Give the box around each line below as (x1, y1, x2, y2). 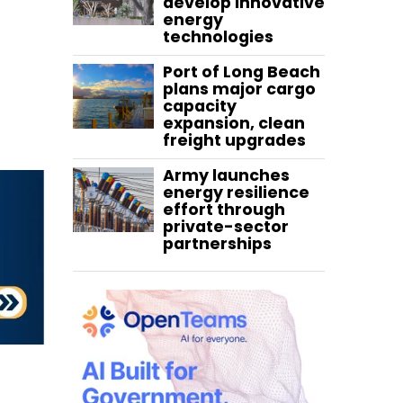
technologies (163, 26, 273, 49)
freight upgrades (163, 130, 306, 152)
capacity (163, 95, 237, 118)
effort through (163, 199, 285, 221)
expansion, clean (163, 112, 305, 135)
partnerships (163, 233, 272, 255)
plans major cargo (163, 78, 316, 101)
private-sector (163, 216, 289, 238)
